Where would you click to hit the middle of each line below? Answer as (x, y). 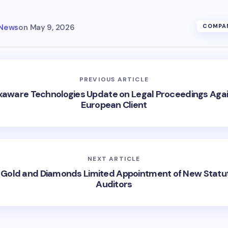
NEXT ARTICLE (114, 159)
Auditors (114, 184)
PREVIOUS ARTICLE (114, 79)
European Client (114, 105)
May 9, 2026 (52, 27)
